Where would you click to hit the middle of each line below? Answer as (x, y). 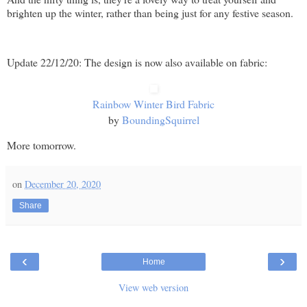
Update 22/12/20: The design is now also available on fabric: (137, 62)
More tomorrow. (41, 145)
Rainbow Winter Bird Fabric (153, 103)
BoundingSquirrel (160, 119)
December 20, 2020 (63, 184)
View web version (153, 287)
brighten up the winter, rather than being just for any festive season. (150, 13)
